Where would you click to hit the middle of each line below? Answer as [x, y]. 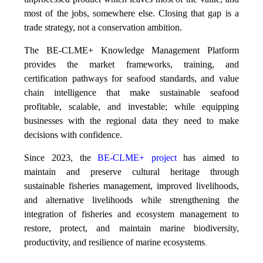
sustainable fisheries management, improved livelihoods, [131, 186]
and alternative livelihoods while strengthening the [131, 200]
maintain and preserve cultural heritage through [131, 171]
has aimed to [208, 157]
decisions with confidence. [73, 134]
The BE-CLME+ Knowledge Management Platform [131, 50]
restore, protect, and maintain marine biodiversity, [131, 228]
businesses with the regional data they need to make [131, 120]
